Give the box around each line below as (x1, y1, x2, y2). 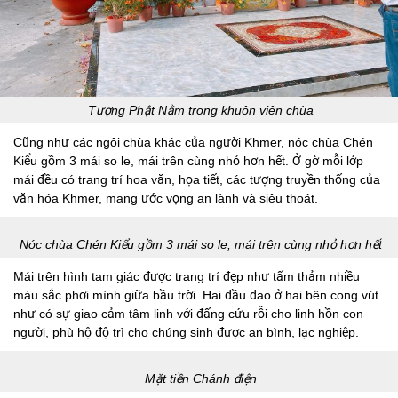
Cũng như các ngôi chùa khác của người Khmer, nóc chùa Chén (13, 134, 373, 149)
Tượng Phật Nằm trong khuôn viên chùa (87, 102, 314, 117)
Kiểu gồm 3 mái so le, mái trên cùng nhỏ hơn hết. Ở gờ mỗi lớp (13, 153, 363, 168)
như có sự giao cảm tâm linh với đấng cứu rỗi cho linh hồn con (13, 306, 363, 321)
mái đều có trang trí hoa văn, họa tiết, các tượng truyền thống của (13, 171, 380, 187)
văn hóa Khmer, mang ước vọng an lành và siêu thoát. (13, 190, 318, 205)
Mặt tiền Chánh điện (144, 370, 257, 386)
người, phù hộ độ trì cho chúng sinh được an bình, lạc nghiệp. (13, 324, 359, 339)
